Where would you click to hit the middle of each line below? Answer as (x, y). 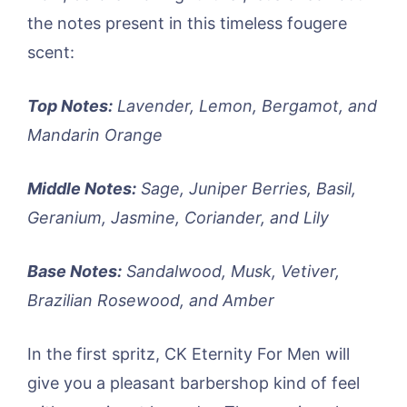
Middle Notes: (82, 188)
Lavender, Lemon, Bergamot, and (245, 105)
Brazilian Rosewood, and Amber (151, 300)
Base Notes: (74, 271)
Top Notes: (70, 105)
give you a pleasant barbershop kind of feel (194, 382)
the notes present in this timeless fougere (187, 23)
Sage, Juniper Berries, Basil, (246, 188)
